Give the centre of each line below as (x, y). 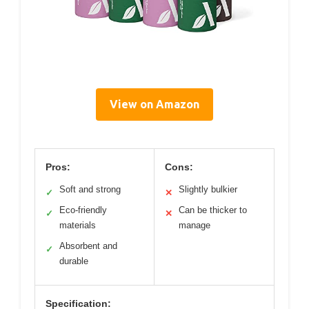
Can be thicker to (213, 210)
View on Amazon (154, 104)
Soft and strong (90, 189)
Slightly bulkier (208, 189)
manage (195, 225)
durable (74, 261)
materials (78, 225)
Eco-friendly (83, 210)
